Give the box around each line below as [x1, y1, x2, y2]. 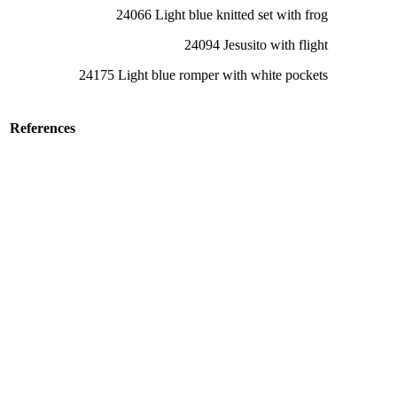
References [10, 121, 75, 136]
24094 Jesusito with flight [184, 37, 328, 53]
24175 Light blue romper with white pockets [79, 67, 328, 83]
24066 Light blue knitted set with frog [116, 7, 328, 23]
